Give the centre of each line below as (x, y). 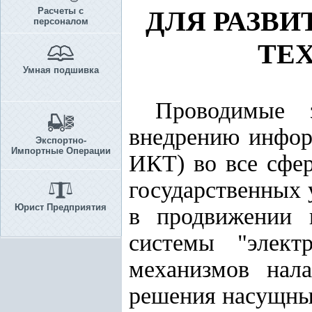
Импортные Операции (61, 151)
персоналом (61, 21)
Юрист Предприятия (61, 207)
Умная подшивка (61, 70)
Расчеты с (61, 11)
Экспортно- (61, 140)
